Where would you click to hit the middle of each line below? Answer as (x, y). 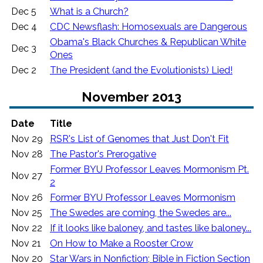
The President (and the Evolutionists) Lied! (141, 70)
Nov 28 (27, 154)
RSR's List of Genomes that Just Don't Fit (139, 139)
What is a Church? (89, 11)
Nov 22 (27, 228)
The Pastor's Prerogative (103, 154)
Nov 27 (27, 176)
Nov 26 (27, 197)
